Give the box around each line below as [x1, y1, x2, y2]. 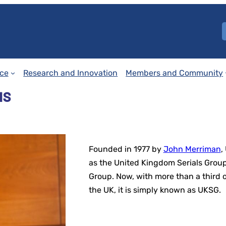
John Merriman [163, 144, 221, 154]
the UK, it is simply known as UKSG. [88, 185, 221, 195]
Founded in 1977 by [88, 144, 163, 154]
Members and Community [126, 68, 223, 78]
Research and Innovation [23, 68, 118, 78]
